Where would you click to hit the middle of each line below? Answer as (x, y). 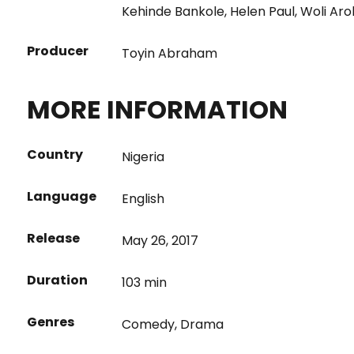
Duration (57, 280)
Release (53, 238)
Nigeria (143, 157)
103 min (144, 282)
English (143, 199)
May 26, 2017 (160, 241)
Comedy (148, 324)
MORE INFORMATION (157, 109)
